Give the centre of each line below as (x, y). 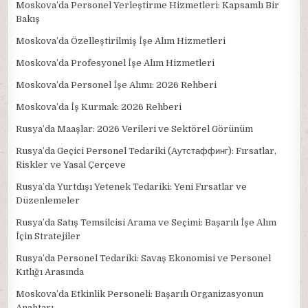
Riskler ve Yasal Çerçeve (71, 165)
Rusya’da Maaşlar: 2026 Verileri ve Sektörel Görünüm (135, 129)
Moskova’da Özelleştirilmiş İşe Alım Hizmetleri (121, 41)
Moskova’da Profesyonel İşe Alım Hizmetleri (115, 63)
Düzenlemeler (48, 200)
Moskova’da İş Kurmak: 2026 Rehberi (99, 107)
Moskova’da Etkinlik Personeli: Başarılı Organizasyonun (140, 294)
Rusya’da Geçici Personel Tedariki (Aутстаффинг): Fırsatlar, (146, 151)
